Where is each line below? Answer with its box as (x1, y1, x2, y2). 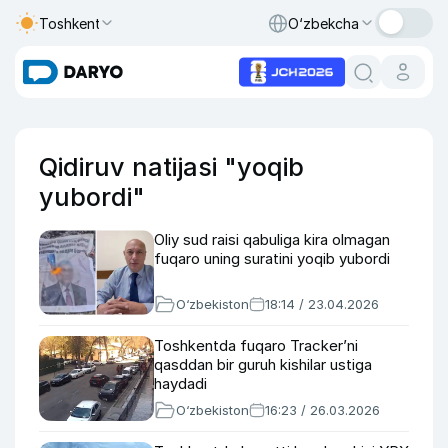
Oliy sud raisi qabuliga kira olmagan (154, 230, 390, 249)
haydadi (154, 374, 207, 393)
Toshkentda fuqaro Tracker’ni (154, 336, 358, 355)
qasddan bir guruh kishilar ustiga (154, 355, 372, 374)
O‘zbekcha (288, 14, 359, 32)
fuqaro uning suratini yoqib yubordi (154, 249, 390, 268)
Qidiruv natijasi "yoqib (39, 152, 304, 182)
